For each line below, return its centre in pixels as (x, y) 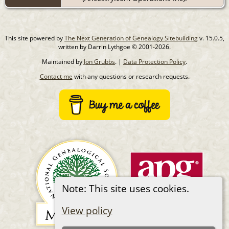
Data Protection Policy (154, 61)
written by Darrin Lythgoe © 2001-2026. (114, 47)
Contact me (56, 76)
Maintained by (63, 61)
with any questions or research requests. (131, 76)
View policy (87, 211)
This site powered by (35, 38)
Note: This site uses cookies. (125, 188)
